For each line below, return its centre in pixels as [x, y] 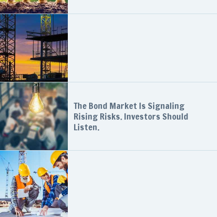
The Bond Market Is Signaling [129, 106]
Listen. [86, 127]
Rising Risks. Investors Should [131, 116]
